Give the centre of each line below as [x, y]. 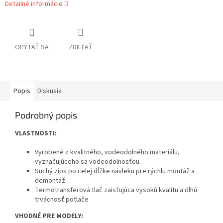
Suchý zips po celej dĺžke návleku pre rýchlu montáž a [115, 171]
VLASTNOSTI [35, 134]
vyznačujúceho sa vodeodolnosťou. [89, 162]
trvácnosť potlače [62, 200]
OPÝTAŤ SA [32, 48]
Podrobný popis [46, 115]
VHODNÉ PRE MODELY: [50, 216]
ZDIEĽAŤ [81, 48]
